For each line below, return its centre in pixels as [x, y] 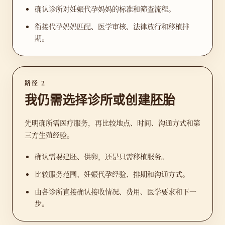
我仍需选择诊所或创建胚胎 [100, 100]
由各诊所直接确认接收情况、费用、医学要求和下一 [116, 191]
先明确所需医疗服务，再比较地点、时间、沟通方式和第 [113, 123]
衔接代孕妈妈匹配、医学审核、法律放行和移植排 [112, 26]
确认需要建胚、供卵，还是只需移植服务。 [101, 156]
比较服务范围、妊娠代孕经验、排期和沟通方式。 [112, 174]
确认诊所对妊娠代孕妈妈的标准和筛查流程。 [105, 9]
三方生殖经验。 [49, 135]
